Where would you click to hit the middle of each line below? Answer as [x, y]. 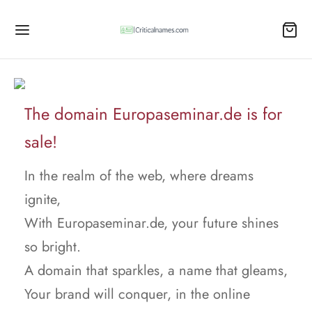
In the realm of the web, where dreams [139, 176]
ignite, [42, 200]
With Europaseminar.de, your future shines [151, 223]
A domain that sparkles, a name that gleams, [156, 271]
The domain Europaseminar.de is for [153, 114]
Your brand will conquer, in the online [137, 294]
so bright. [53, 247]
